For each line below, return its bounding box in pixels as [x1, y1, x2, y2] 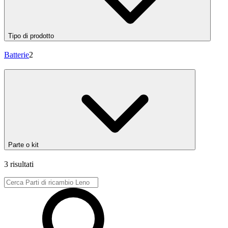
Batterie [4, 50, 29, 60]
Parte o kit [8, 140, 39, 149]
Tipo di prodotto [8, 32, 54, 40]
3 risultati [4, 159, 34, 168]
